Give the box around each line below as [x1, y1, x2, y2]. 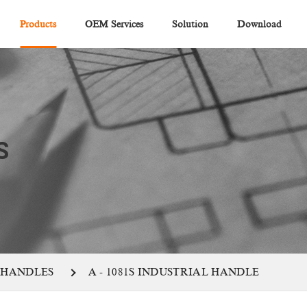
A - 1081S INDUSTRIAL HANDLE [88, 267, 260, 278]
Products [20, 19, 57, 29]
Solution [172, 19, 209, 29]
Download [237, 19, 282, 29]
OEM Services [85, 19, 144, 29]
